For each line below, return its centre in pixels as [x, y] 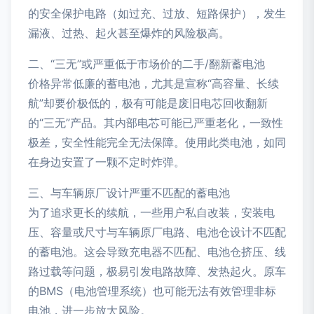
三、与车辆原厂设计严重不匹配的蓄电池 [129, 193]
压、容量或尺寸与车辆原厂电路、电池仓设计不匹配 [157, 232]
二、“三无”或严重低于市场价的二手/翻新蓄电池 [146, 64]
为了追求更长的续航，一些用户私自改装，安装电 [151, 213]
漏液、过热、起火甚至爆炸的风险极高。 [129, 33]
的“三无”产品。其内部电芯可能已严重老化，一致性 [156, 123]
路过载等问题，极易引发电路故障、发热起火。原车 [157, 272]
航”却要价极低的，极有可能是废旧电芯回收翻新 [148, 103]
